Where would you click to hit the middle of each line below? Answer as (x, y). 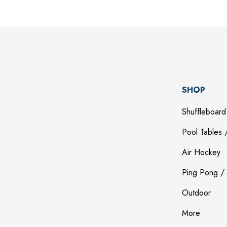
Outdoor (196, 193)
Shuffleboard (204, 112)
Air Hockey (201, 153)
